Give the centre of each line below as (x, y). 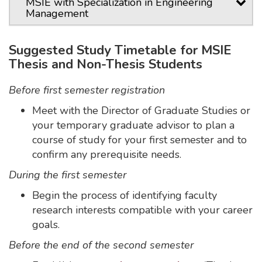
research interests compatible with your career (142, 210)
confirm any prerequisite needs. (107, 154)
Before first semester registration (87, 90)
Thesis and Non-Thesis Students (106, 64)
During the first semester (68, 175)
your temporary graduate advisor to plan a (133, 125)
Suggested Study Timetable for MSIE (120, 50)
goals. (46, 225)
